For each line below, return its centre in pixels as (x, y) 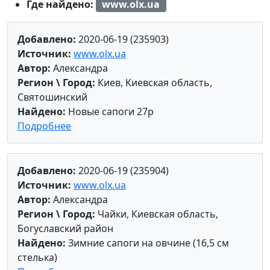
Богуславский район (65, 229)
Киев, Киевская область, (154, 83)
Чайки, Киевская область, (157, 214)
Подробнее (44, 126)
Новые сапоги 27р (110, 112)
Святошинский (52, 97)
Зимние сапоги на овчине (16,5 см (147, 243)
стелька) (37, 258)
